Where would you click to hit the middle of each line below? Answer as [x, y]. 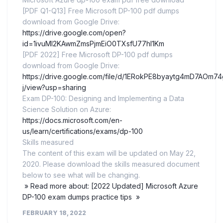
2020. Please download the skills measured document [111, 164]
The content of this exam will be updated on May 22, [109, 153]
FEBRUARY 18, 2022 [54, 213]
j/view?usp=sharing [54, 88]
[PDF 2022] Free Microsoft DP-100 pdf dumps [98, 55]
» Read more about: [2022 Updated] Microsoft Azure [110, 186]
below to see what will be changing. [81, 175]
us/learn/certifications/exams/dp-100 [83, 131]
